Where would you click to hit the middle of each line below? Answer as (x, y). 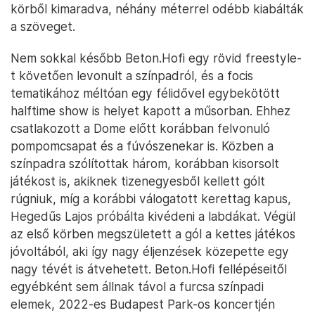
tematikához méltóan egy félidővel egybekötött (145, 94)
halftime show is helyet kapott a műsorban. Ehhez (150, 111)
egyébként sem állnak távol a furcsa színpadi (137, 287)
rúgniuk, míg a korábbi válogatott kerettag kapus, (151, 199)
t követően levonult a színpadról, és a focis (132, 76)
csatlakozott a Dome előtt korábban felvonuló (140, 129)
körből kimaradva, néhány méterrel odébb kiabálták (157, 9)
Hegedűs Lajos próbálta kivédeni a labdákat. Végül (153, 217)
